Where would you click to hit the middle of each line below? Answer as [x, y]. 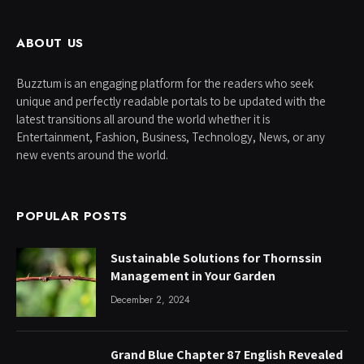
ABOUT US [50, 43]
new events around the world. [92, 154]
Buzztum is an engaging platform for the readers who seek [165, 83]
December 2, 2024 [150, 299]
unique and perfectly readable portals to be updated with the [171, 101]
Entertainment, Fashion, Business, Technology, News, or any [171, 136]
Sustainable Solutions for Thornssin [216, 258]
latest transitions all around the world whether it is [143, 119]
